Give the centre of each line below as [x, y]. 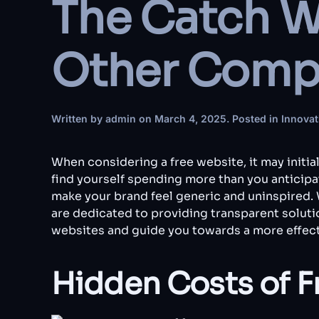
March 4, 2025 [190, 119]
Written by [78, 119]
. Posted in [254, 119]
